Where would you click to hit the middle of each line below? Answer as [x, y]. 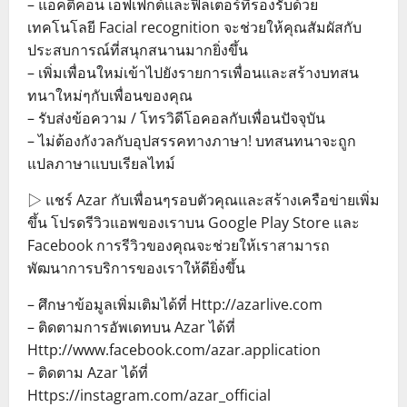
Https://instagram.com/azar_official [149, 395]
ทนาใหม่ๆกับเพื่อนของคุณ [110, 95]
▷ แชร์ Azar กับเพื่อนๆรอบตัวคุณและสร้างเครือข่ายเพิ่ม [203, 199]
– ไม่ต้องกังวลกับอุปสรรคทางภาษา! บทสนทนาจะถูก [192, 140]
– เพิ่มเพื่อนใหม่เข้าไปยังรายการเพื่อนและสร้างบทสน [193, 72]
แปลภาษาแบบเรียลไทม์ [101, 163]
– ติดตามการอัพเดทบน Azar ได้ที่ [131, 327]
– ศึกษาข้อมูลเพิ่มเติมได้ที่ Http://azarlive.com [175, 304]
